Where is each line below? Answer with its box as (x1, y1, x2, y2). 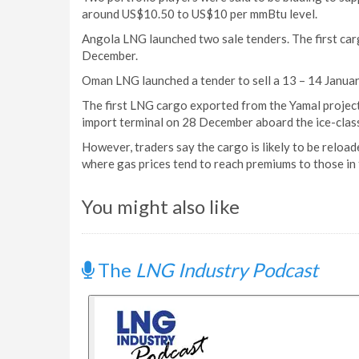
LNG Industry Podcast (135, 258, 318, 281)
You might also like (82, 195, 240, 218)
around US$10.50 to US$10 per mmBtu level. (82, 6, 317, 21)
